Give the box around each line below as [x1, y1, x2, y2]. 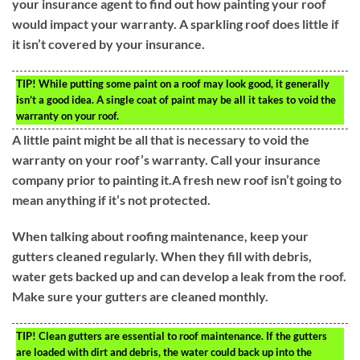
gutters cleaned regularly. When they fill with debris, [12, 248, 312, 264]
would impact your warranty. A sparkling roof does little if [12, 15, 339, 31]
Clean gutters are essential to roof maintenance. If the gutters [36, 329, 327, 343]
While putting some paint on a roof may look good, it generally [36, 76, 329, 90]
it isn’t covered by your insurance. [12, 35, 205, 51]
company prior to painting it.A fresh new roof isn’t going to [12, 171, 342, 187]
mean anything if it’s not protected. [12, 191, 211, 207]
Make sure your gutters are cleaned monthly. [12, 288, 268, 305]
